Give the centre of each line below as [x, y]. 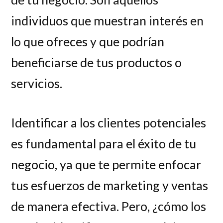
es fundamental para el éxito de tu [104, 144]
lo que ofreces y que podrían [88, 41]
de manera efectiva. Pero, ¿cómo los [109, 206]
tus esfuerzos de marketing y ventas [110, 185]
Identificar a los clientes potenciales [109, 123]
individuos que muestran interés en [108, 20]
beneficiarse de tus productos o [97, 62]
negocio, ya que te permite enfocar [106, 165]
